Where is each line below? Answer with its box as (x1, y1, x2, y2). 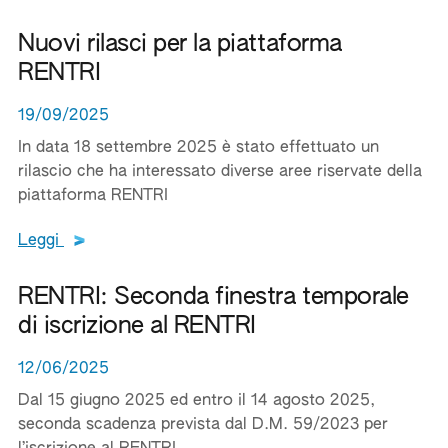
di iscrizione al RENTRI (18, 314, 256, 338)
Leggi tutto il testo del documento (84, 232, 341, 248)
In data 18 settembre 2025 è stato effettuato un (18, 140, 379, 156)
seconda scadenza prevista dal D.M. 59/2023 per (18, 417, 388, 433)
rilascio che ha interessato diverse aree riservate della (18, 164, 422, 180)
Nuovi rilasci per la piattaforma (18, 32, 342, 56)
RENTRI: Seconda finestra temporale (18, 285, 409, 309)
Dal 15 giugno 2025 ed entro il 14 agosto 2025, (18, 393, 375, 409)
